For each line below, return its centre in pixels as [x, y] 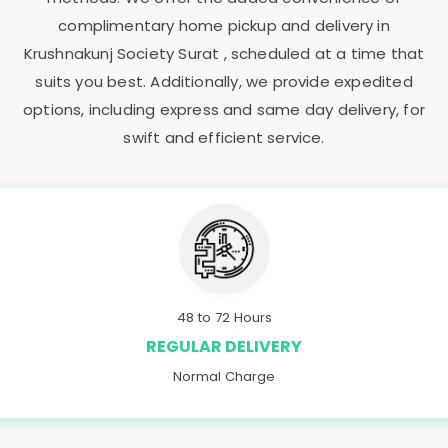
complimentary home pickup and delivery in [224, 25]
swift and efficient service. [224, 137]
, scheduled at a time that [324, 53]
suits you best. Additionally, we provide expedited [224, 81]
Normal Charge [224, 376]
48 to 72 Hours [224, 317]
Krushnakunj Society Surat [123, 53]
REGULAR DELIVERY [224, 346]
